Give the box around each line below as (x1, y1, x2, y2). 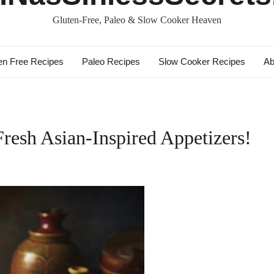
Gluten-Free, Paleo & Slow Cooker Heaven (53, 15, 221, 25)
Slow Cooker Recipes (158, 56, 245, 67)
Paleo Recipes (81, 56, 140, 67)
